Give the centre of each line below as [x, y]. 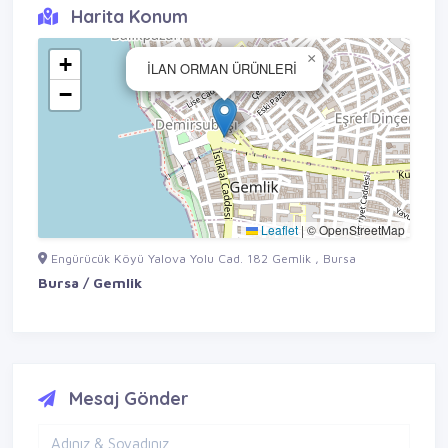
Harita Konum [127, 45]
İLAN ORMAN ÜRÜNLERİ [222, 98]
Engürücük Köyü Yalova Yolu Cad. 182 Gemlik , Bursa [201, 288]
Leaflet [278, 259]
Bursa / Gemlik [90, 312]
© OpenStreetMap [354, 259]
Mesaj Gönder [126, 427]
